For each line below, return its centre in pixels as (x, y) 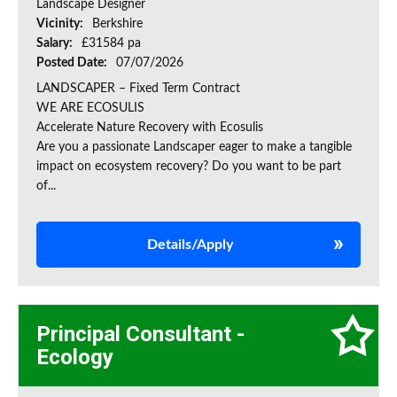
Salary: (56, 44)
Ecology (75, 358)
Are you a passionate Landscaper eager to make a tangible (194, 148)
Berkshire (117, 24)
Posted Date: (73, 63)
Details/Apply (190, 245)
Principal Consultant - (140, 335)
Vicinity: (61, 24)
